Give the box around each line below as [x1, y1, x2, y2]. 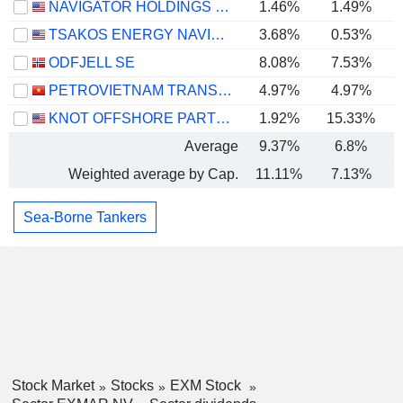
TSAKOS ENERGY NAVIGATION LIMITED [210, 27, 225, 42]
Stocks [110, 378, 154, 394]
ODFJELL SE [49, 55, 135, 70]
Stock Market [11, 378, 94, 394]
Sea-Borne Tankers [23, 209, 147, 225]
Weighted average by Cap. [68, 166, 238, 182]
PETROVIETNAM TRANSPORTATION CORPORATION [218, 83, 232, 98]
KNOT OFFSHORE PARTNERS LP [216, 111, 230, 126]
